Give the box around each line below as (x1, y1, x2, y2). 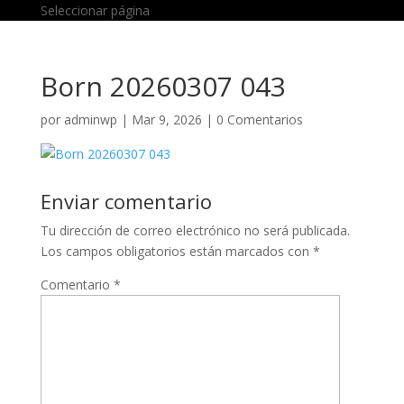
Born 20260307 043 (40, 68, 286, 105)
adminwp (63, 111, 117, 128)
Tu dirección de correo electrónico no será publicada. (40, 222, 350, 239)
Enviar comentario (40, 188, 212, 215)
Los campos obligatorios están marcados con (40, 243, 313, 260)
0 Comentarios (216, 111, 303, 128)
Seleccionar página (40, 2, 150, 19)
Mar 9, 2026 (131, 111, 202, 128)
